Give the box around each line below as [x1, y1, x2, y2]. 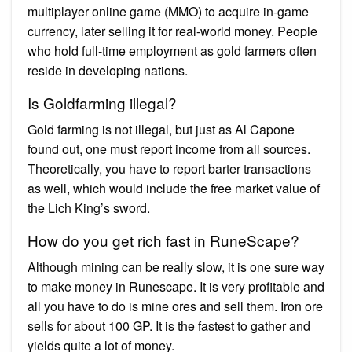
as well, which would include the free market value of [27, 178, 320, 197]
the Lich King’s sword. [27, 198, 150, 217]
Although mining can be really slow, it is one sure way [27, 257, 324, 276]
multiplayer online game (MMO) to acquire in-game [27, 2, 309, 20]
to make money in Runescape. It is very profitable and [27, 277, 324, 295]
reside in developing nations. [27, 60, 188, 79]
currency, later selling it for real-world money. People [27, 21, 317, 40]
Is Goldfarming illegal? [27, 91, 177, 113]
